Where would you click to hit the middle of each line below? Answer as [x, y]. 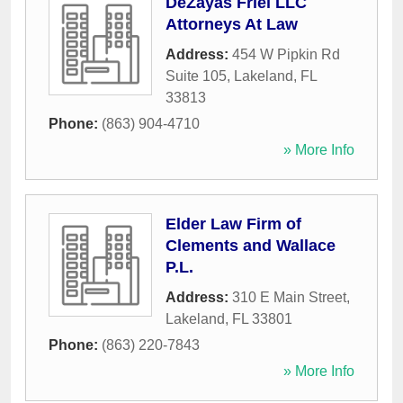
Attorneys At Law [232, 25]
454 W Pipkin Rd [286, 55]
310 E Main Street [289, 298]
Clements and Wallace [251, 246]
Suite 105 [196, 76]
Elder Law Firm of [233, 224]
